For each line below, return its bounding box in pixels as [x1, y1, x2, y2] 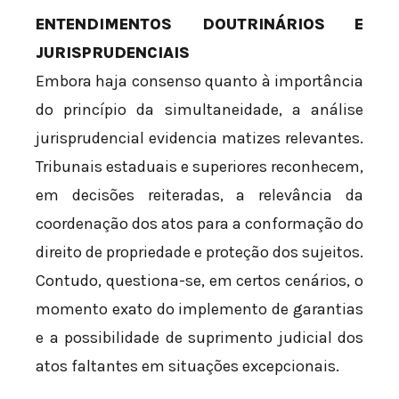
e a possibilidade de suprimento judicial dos [36, 327, 363, 347]
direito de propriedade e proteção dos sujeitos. [36, 241, 363, 262]
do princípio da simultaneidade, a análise [36, 99, 363, 119]
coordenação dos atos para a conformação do [36, 213, 363, 233]
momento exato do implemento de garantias [36, 298, 363, 319]
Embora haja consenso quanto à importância [36, 70, 363, 91]
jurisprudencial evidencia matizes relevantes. [36, 127, 363, 148]
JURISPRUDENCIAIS [36, 42, 190, 62]
